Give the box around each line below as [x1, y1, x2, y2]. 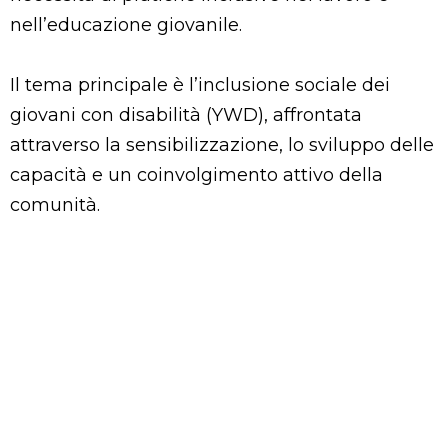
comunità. [10, 193, 100, 216]
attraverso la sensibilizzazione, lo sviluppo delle [10, 133, 434, 156]
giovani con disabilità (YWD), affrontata [10, 103, 362, 126]
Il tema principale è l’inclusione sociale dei [10, 73, 390, 96]
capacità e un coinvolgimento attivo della [10, 163, 383, 186]
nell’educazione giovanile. [10, 13, 242, 36]
